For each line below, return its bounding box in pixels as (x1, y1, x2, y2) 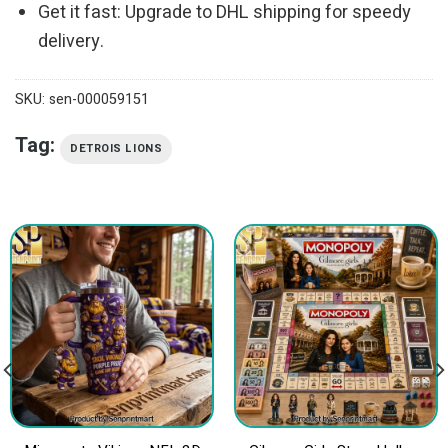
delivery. (38, 27, 105, 55)
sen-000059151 (49, 89, 149, 111)
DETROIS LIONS (70, 140, 163, 158)
